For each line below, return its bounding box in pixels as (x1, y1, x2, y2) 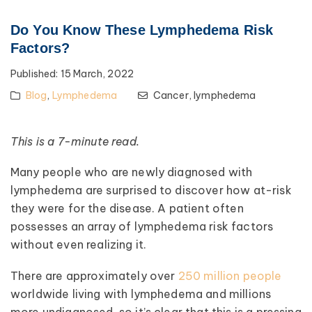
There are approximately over (10, 268, 178, 283)
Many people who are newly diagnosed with (10, 165, 253, 180)
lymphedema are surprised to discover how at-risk (10, 183, 292, 198)
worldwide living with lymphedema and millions (10, 286, 272, 301)
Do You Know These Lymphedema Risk (10, 22, 274, 38)
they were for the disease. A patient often (10, 201, 244, 216)
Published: (10, 67, 61, 80)
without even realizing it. (10, 237, 147, 252)
